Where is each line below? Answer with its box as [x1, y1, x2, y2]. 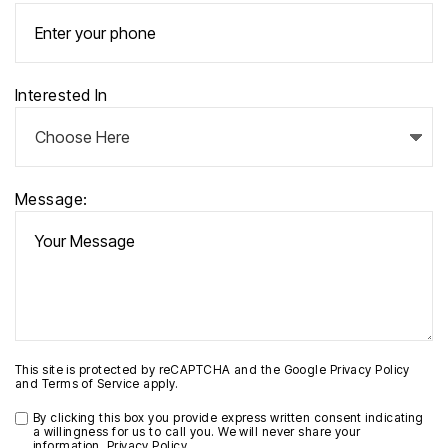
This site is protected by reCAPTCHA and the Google [15, 362, 330, 378]
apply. [139, 376, 179, 392]
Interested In [15, 85, 108, 106]
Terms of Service [41, 376, 140, 392]
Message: [15, 189, 88, 210]
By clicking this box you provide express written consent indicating [33, 410, 424, 426]
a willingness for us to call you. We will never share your [33, 424, 361, 440]
